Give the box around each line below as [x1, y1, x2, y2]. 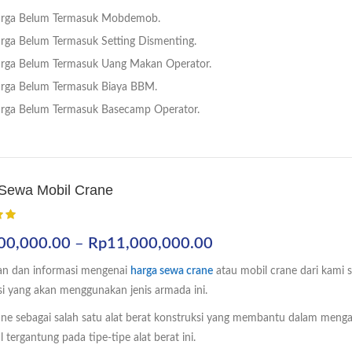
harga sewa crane [130, 266, 213, 277]
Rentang [212, 235, 269, 251]
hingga [212, 296, 257, 312]
